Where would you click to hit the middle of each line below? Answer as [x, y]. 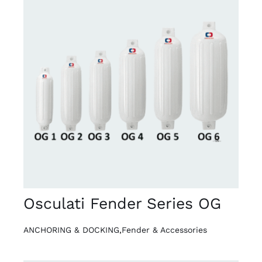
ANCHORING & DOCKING [71, 230]
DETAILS [58, 84]
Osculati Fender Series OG [122, 203]
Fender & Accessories [164, 230]
